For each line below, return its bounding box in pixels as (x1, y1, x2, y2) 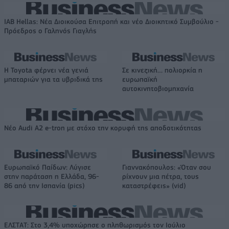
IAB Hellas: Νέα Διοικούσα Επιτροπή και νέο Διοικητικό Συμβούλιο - (4, 17, 219, 26)
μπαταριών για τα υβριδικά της (4, 75, 103, 83)
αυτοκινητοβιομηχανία (122, 84, 194, 93)
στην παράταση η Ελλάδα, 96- (4, 172, 99, 180)
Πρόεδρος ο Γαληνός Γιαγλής (4, 26, 97, 35)
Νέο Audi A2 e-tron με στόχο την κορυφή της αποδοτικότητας (4, 123, 201, 132)
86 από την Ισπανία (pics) (4, 181, 85, 190)
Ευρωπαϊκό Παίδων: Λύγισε (4, 163, 91, 171)
